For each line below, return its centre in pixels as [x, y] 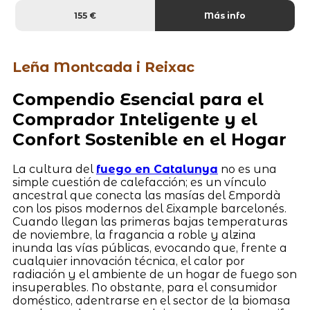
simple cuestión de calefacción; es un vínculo [139, 183]
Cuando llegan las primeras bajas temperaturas [150, 222]
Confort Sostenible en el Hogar [149, 139]
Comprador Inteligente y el [135, 119]
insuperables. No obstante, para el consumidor [145, 288]
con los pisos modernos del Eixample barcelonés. [149, 209]
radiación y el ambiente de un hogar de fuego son [154, 275]
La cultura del [54, 170]
